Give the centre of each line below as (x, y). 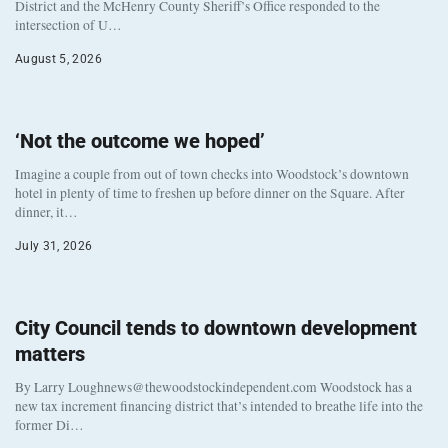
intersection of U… (68, 24)
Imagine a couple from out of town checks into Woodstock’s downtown (212, 173)
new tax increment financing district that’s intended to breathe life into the (219, 405)
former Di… (49, 424)
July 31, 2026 (54, 245)
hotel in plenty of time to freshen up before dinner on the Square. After (210, 192)
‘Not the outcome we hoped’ (140, 140)
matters (50, 353)
